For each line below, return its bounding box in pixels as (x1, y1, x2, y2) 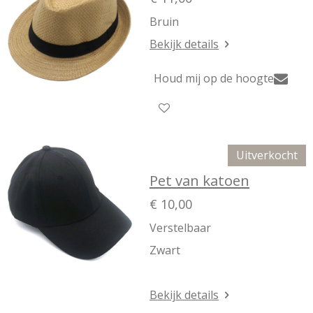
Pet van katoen (150, 170, 249, 190)
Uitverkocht (236, 147, 298, 163)
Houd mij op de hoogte (154, 70, 274, 86)
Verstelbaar (150, 220, 211, 235)
